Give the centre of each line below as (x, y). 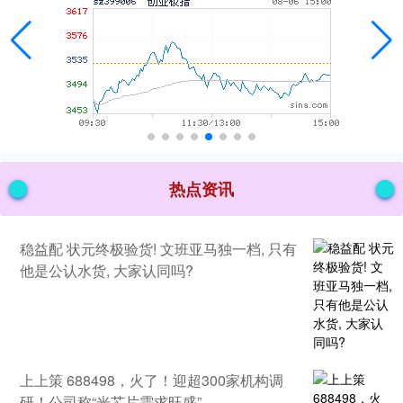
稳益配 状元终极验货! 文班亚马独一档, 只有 (158, 248)
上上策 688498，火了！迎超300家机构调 (152, 380)
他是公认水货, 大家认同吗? (107, 270)
